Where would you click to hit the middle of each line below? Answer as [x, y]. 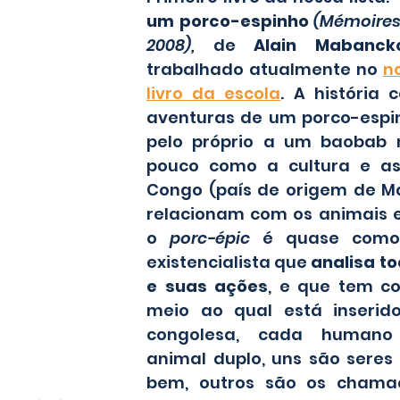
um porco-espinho [230, 21]
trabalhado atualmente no [265, 70]
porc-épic [210, 238]
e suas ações [208, 287]
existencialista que [229, 262]
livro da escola [214, 94]
